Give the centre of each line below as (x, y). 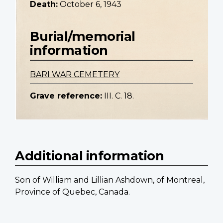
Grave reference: (66, 96)
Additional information (89, 156)
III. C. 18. (119, 96)
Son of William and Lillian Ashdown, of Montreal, (110, 180)
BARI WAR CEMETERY (75, 75)
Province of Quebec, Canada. (72, 192)
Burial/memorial (83, 36)
